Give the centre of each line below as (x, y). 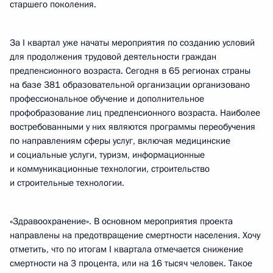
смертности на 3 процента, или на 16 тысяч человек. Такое (131, 263)
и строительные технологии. (67, 183)
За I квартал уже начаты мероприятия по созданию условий (132, 43)
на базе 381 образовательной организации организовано (130, 85)
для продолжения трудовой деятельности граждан (113, 57)
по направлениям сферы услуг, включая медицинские (120, 141)
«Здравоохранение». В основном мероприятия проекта (121, 221)
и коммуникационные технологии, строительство (110, 169)
